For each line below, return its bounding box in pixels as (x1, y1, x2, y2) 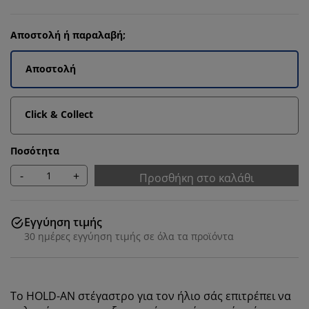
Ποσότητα (10, 144, 59, 157)
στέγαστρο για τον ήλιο (78, 288, 203, 303)
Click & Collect (25, 108, 93, 121)
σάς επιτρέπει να (203, 288, 291, 303)
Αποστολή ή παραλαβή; (10, 28, 126, 41)
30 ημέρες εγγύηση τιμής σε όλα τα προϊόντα (24, 230, 234, 243)
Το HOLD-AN (10, 288, 78, 303)
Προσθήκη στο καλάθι (139, 170, 254, 186)
